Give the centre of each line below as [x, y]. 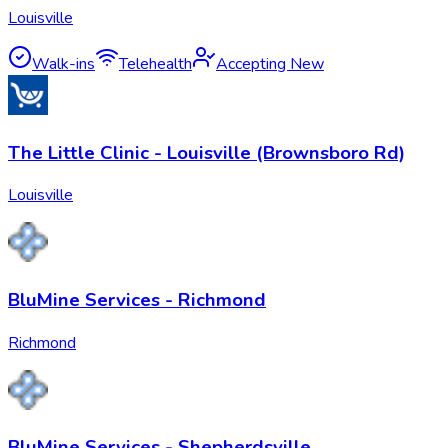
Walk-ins [63, 63]
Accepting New [270, 63]
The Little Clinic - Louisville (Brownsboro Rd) [206, 152]
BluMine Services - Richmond [137, 299]
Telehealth [155, 63]
